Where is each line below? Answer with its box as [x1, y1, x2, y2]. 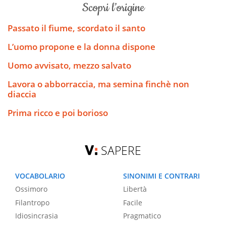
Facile [123, 197, 142, 207]
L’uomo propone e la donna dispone [8, 40, 155, 52]
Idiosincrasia [15, 211, 58, 221]
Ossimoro [15, 184, 47, 194]
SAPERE [101, 142, 142, 158]
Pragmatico [123, 211, 161, 221]
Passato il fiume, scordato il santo [8, 22, 145, 34]
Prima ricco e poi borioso [8, 106, 108, 119]
